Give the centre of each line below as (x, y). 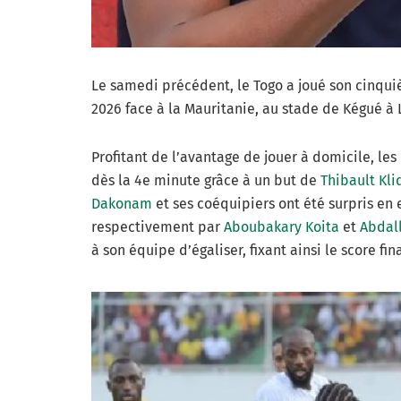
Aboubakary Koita (282, 226)
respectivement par (158, 226)
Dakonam (122, 203)
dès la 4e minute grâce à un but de (206, 180)
